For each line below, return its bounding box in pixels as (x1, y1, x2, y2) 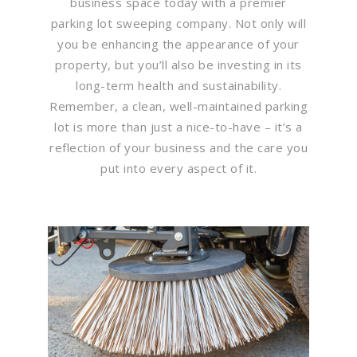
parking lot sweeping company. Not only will (50, 14, 307, 31)
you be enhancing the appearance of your (57, 35, 300, 52)
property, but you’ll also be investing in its (55, 56, 302, 73)
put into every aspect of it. (100, 159, 257, 176)
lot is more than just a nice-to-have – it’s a (54, 118, 303, 135)
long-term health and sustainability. (76, 76, 281, 93)
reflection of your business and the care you (49, 139, 308, 155)
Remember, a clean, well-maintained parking (49, 97, 308, 114)
